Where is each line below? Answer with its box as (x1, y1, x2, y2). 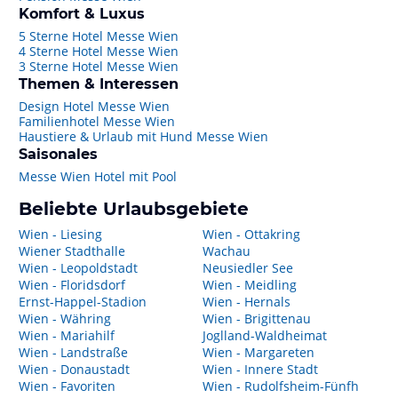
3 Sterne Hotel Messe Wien (19, 58, 179, 75)
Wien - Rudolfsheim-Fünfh (202, 378, 359, 394)
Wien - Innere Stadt (202, 361, 318, 378)
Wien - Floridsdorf (19, 276, 125, 293)
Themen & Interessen (19, 76, 179, 92)
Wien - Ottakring (202, 226, 300, 243)
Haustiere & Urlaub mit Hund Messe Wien (19, 128, 268, 145)
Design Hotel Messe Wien (19, 98, 170, 115)
